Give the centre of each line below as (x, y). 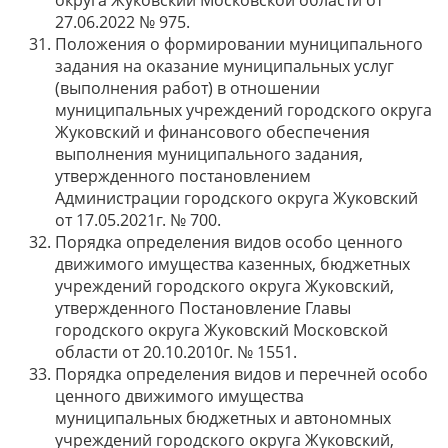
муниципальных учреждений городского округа (243, 110)
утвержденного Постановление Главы (203, 308)
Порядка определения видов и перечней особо (241, 374)
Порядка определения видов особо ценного (229, 242)
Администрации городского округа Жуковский (236, 198)
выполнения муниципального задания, (209, 154)
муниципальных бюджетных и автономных (223, 418)
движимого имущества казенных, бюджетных (232, 264)
